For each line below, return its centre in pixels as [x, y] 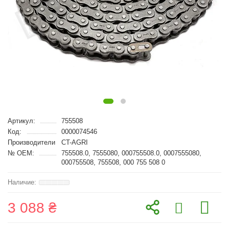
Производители [31, 142]
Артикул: [21, 121]
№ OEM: [21, 153]
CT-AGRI [74, 142]
